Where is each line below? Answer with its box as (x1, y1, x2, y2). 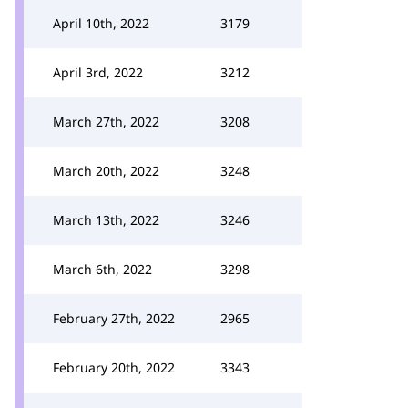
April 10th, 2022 (53, 15, 149, 32)
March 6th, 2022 (53, 260, 152, 278)
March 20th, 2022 (53, 162, 159, 179)
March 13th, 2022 (53, 211, 159, 229)
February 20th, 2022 (53, 359, 175, 376)
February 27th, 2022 (53, 310, 175, 327)
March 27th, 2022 (53, 113, 159, 130)
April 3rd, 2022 (53, 64, 143, 81)
